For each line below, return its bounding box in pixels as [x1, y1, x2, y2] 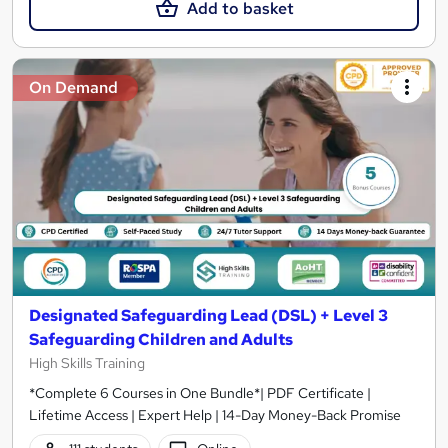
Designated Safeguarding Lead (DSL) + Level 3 [29, 305, 388, 327]
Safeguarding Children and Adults [29, 329, 293, 351]
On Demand [29, 76, 118, 98]
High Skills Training [29, 354, 145, 373]
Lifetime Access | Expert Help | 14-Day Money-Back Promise [29, 406, 401, 425]
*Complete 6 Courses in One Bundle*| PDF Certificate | [29, 384, 371, 403]
